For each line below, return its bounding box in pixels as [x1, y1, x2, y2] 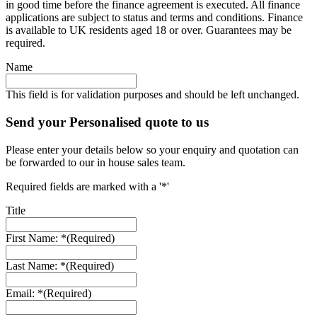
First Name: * [6, 231, 67, 244]
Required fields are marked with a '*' [6, 180, 169, 192]
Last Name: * [6, 259, 66, 272]
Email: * [6, 287, 43, 299]
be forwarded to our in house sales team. [6, 156, 185, 168]
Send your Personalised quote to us [6, 115, 209, 130]
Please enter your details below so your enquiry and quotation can [6, 143, 299, 156]
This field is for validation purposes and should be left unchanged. [6, 88, 299, 101]
